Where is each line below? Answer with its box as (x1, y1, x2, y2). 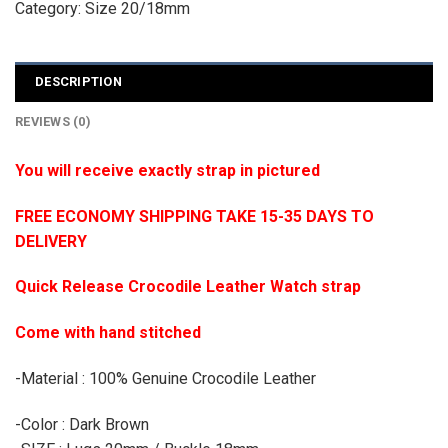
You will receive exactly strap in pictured (15, 160, 320, 180)
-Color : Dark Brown (15, 414, 149, 434)
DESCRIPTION (35, 73, 122, 89)
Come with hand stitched (15, 323, 201, 343)
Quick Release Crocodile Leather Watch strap (15, 277, 365, 297)
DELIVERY (15, 231, 87, 251)
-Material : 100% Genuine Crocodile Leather (15, 368, 316, 388)
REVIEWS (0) (15, 113, 91, 129)
